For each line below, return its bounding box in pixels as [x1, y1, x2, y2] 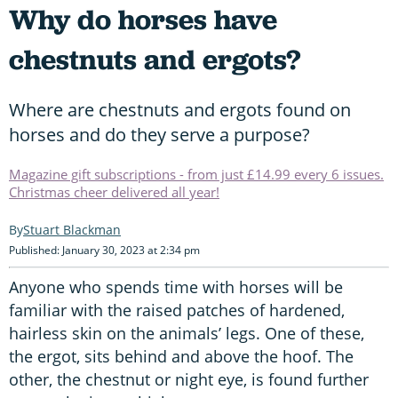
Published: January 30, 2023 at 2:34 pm [9, 242, 200, 258]
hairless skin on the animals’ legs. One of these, [9, 322, 364, 344]
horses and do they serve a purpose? [9, 122, 310, 147]
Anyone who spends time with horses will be [9, 275, 343, 298]
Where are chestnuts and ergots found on [9, 97, 351, 122]
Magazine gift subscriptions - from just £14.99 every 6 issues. [9, 164, 384, 183]
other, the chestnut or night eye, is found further [9, 368, 369, 390]
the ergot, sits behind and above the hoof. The [9, 345, 354, 367]
